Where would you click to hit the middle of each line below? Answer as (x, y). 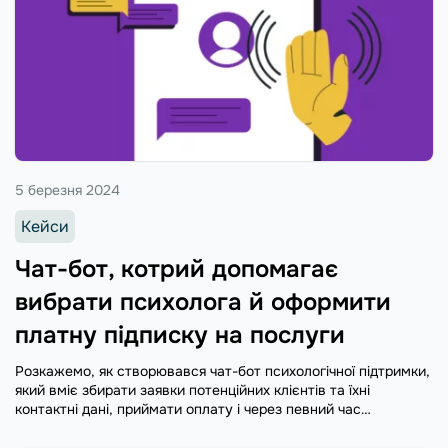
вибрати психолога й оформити (203, 302)
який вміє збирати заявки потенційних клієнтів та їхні (192, 390)
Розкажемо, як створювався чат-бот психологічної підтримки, (222, 371)
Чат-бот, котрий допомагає (176, 269)
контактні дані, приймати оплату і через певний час (188, 409)
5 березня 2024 (67, 190)
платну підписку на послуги (180, 335)
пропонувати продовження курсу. (129, 428)
